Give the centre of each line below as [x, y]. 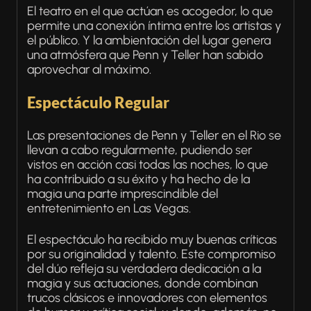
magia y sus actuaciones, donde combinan [143, 284]
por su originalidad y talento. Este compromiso [151, 254]
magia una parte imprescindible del [123, 194]
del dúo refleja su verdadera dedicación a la [144, 269]
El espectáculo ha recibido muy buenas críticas [152, 240]
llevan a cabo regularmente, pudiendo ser [140, 150]
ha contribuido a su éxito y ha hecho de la [138, 179]
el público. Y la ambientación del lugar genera [149, 41]
